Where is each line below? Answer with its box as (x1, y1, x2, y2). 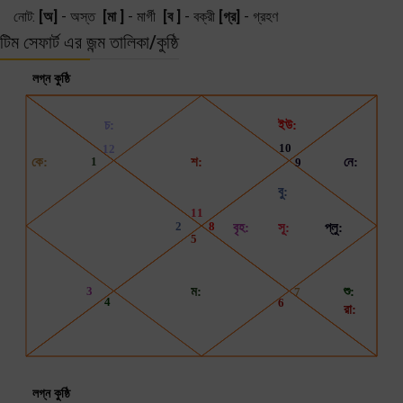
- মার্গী (128, 7, 159, 25)
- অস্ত (61, 7, 99, 25)
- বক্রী (184, 7, 215, 25)
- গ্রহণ (244, 7, 278, 25)
